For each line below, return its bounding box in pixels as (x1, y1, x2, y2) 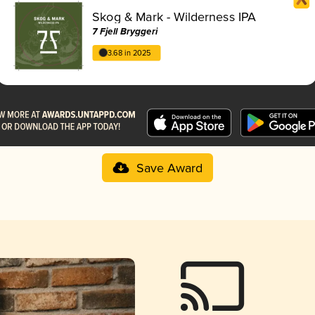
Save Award (136, 160, 202, 176)
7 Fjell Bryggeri (92, 25, 158, 38)
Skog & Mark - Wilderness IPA (92, 9, 257, 25)
